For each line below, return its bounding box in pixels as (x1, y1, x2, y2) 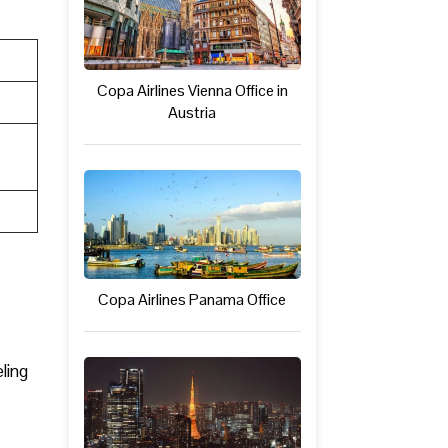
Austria (168, 102, 217, 124)
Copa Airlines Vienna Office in (96, 80, 288, 102)
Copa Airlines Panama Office (98, 289, 287, 310)
